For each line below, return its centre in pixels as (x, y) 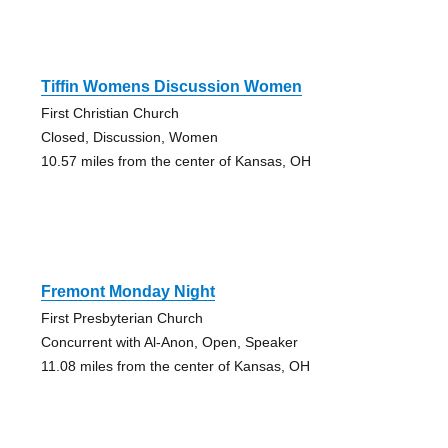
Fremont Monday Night (127, 292)
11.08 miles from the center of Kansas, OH (175, 366)
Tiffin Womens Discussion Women (171, 87)
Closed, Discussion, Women (129, 137)
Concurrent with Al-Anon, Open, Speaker (169, 342)
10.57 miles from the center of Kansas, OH (175, 161)
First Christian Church (109, 113)
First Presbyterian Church (121, 318)
